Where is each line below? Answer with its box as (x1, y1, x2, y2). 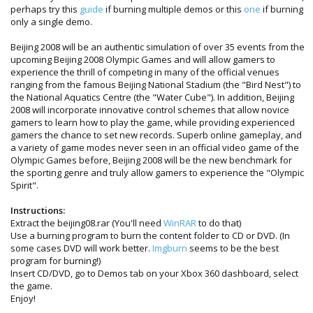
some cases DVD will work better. (10, 241, 152, 254)
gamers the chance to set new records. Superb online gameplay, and (10, 128, 302, 141)
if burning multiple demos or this (103, 2, 244, 15)
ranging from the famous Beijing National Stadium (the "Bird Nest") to (10, 78, 301, 91)
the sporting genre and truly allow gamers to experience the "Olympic (10, 166, 304, 179)
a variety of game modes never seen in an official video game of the (10, 140, 299, 154)
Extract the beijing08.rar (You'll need (10, 216, 163, 229)
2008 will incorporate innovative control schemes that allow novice (10, 103, 289, 116)
